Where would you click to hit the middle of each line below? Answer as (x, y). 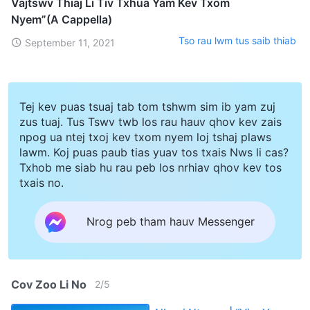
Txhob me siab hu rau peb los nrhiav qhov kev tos (151, 167)
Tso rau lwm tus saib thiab (237, 41)
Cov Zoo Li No (49, 284)
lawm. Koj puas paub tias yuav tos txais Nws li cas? (154, 152)
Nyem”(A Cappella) (62, 19)
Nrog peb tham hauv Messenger (171, 222)
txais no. (42, 182)
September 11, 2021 (70, 42)
